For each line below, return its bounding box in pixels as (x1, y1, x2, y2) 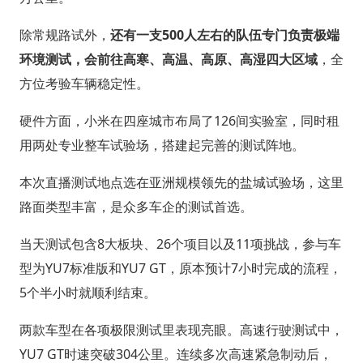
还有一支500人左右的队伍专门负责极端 (109, 25, 340, 44)
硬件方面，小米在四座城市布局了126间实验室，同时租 (19, 111, 340, 130)
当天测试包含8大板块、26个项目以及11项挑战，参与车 (19, 234, 341, 253)
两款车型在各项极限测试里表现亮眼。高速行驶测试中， (19, 320, 344, 339)
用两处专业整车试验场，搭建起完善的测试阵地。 (19, 135, 305, 154)
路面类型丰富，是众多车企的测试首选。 (19, 197, 253, 216)
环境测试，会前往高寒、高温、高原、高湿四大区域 (19, 49, 318, 68)
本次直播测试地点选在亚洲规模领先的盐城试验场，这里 (19, 173, 344, 191)
